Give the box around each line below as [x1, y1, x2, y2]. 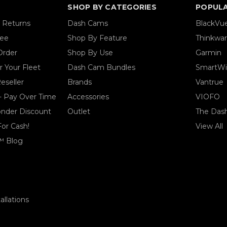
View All [196, 122, 223, 131]
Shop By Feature [67, 33, 128, 43]
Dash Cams [67, 19, 108, 28]
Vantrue [196, 78, 224, 87]
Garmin [196, 48, 222, 58]
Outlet [67, 107, 91, 117]
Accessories [67, 92, 109, 102]
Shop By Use [67, 48, 113, 58]
